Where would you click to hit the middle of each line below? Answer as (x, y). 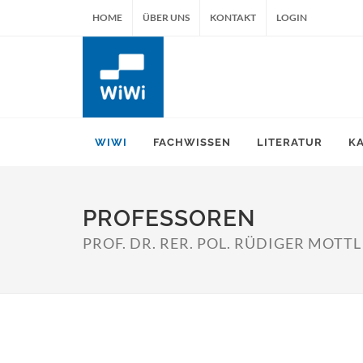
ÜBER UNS (166, 17)
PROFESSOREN (169, 218)
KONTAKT (233, 17)
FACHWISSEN (192, 142)
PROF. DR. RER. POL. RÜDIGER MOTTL (222, 243)
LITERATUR (290, 142)
